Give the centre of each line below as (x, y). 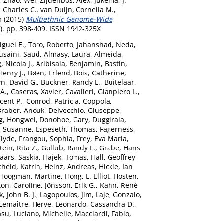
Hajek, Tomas (65, 157)
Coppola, (97, 101)
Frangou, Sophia (46, 138)
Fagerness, (117, 129)
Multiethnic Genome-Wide (69, 19)
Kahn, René (119, 185)
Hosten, (126, 176)
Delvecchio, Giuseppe (84, 110)
